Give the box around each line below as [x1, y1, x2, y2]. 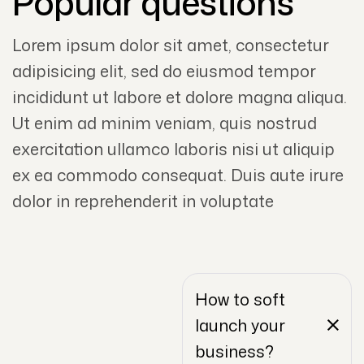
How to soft [195, 287, 285, 310]
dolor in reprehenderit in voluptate [12, 189, 274, 213]
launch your [195, 313, 285, 336]
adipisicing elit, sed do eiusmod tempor [12, 59, 316, 83]
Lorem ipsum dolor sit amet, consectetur [12, 33, 329, 57]
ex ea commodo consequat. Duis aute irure [12, 163, 344, 187]
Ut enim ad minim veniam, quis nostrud [12, 111, 317, 135]
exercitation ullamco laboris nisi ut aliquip [12, 137, 335, 161]
